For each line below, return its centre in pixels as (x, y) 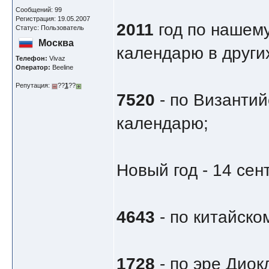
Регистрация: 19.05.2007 (53, 19)
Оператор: (33, 68)
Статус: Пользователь (50, 28)
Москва (56, 43)
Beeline (62, 68)
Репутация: (33, 86)
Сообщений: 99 (38, 10)
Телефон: (31, 59)
